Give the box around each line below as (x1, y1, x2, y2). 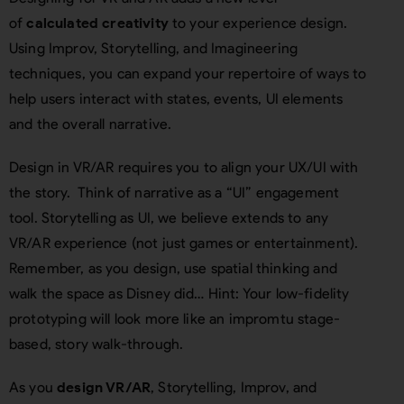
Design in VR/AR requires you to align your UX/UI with (9, 158, 359, 176)
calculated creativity (26, 14, 169, 32)
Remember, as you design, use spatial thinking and (9, 259, 337, 277)
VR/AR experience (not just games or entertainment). (9, 234, 359, 252)
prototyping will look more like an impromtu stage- (9, 309, 341, 327)
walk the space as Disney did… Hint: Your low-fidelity (9, 284, 350, 302)
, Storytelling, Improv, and (151, 378, 317, 396)
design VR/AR (57, 378, 151, 396)
